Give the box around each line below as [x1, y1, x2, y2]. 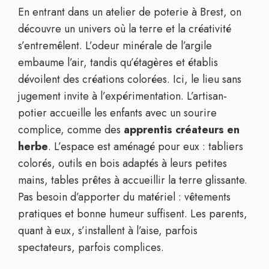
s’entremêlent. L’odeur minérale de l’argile [18, 38, 212, 53]
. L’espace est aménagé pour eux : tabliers [48, 139, 243, 154]
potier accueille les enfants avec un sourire [18, 105, 217, 121]
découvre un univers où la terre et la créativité [18, 21, 231, 37]
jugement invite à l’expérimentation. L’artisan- [18, 88, 227, 104]
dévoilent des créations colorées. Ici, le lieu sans [18, 71, 241, 87]
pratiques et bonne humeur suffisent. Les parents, [18, 206, 247, 222]
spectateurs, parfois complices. [18, 240, 164, 255]
